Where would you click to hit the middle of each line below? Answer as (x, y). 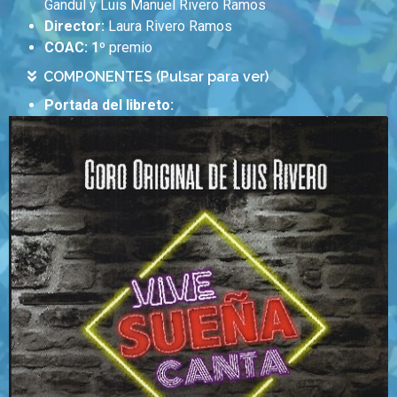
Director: (74, 27)
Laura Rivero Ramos (168, 27)
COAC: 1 (72, 48)
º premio (126, 48)
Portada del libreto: (109, 105)
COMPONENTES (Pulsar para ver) (156, 77)
